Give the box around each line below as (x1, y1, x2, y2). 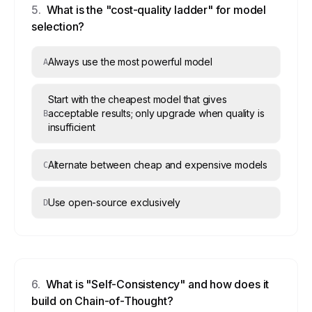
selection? (31, 19, 85, 33)
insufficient (47, 121, 95, 133)
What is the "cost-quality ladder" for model (46, 3, 267, 17)
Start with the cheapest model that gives (47, 93, 227, 105)
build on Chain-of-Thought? (31, 294, 173, 308)
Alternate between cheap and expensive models (47, 159, 268, 171)
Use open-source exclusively (47, 196, 181, 208)
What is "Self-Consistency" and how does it (45, 277, 270, 291)
